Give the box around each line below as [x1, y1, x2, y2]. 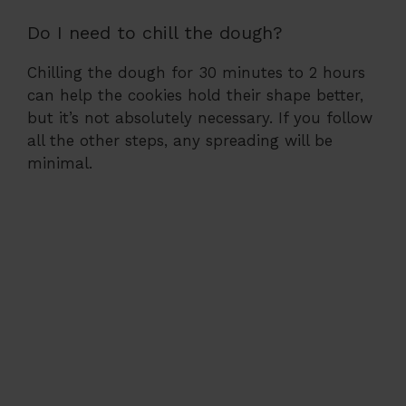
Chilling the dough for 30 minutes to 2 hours [27, 63, 365, 82]
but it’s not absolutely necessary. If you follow [27, 109, 372, 128]
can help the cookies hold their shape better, [27, 86, 363, 105]
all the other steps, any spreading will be [27, 131, 333, 150]
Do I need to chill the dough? [27, 22, 283, 44]
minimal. [27, 154, 92, 173]
